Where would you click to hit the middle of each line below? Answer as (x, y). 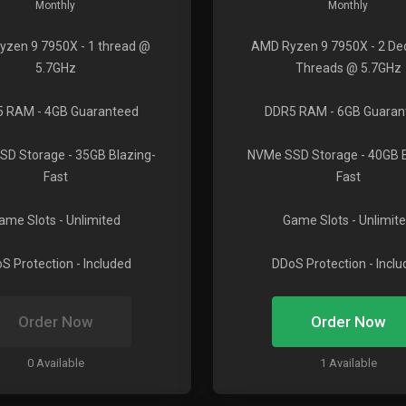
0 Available (55, 363)
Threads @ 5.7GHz (348, 68)
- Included (103, 264)
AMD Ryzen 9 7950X (309, 46)
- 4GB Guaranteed (87, 111)
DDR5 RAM (296, 111)
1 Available (348, 363)
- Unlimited (89, 220)
